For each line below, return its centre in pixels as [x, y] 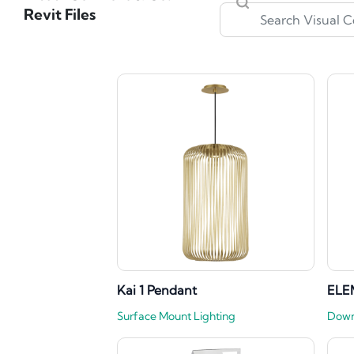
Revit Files [60, 15]
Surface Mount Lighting [176, 316]
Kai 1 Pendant [157, 290]
